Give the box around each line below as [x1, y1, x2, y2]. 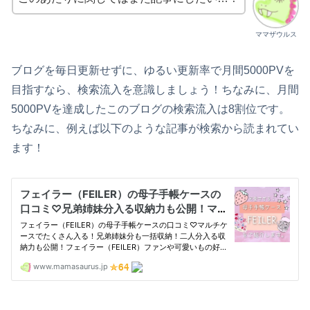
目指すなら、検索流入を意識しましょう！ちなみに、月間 [11, 84, 299, 96]
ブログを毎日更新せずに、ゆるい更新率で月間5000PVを [11, 64, 295, 77]
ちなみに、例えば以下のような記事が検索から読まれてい [11, 122, 299, 135]
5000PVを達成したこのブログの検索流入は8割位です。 [11, 103, 290, 116]
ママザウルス [255, 30, 297, 39]
